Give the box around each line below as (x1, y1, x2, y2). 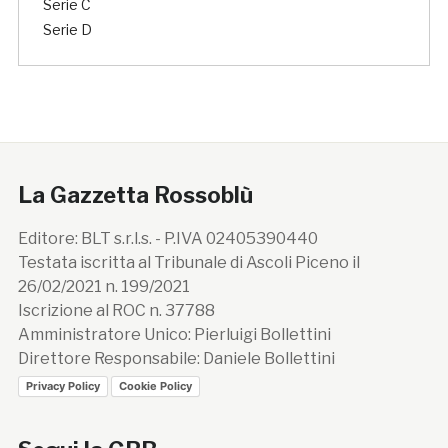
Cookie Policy (118, 378, 192, 393)
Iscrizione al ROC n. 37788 (17, 301, 215, 321)
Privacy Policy (25, 378, 100, 393)
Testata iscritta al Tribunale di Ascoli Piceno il (17, 253, 360, 273)
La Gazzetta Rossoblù (17, 182, 253, 209)
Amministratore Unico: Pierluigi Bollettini (17, 325, 331, 345)
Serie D (42, 21, 92, 39)
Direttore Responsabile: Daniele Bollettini (17, 349, 335, 369)
